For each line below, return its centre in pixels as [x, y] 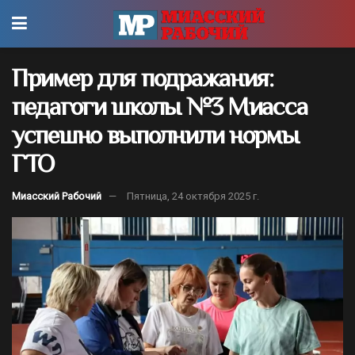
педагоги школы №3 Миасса [160, 106]
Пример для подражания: [143, 78]
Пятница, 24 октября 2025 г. [193, 196]
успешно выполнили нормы [155, 135]
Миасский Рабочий [57, 196]
